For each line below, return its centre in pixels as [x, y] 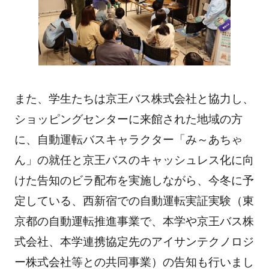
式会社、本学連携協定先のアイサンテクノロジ [134, 242]
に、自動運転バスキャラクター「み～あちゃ [128, 140]
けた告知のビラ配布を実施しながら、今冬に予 [134, 181]
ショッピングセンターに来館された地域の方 [128, 119]
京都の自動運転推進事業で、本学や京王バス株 [134, 222]
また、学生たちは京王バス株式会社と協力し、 [134, 99]
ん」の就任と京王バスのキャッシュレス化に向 [134, 160]
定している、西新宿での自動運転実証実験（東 [134, 201]
